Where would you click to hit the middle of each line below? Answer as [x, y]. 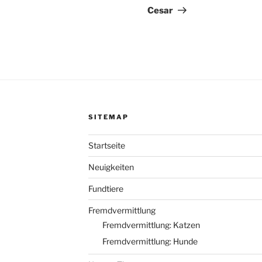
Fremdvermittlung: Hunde [150, 242]
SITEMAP [108, 117]
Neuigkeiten [111, 167]
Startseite [106, 145]
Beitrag [190, 8]
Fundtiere [106, 188]
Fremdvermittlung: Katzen [151, 225]
